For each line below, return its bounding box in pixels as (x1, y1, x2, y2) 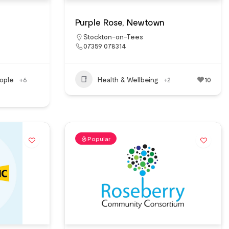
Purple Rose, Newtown (75, 16, 165, 28)
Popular (87, 135, 111, 142)
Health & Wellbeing (98, 75, 158, 84)
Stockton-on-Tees (83, 32, 143, 41)
